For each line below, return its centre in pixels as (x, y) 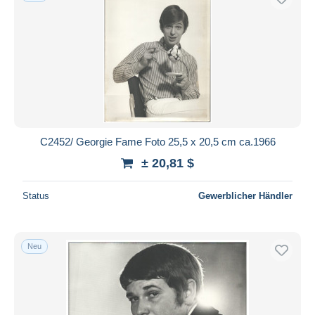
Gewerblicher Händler (245, 195)
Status (36, 195)
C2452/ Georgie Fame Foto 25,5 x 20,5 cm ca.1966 (157, 141)
